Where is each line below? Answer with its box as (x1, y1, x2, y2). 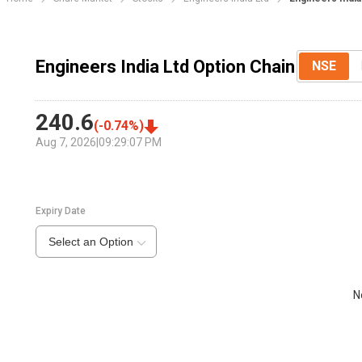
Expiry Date (35, 205, 86, 217)
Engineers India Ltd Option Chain (35, 56, 295, 77)
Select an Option (48, 235, 133, 249)
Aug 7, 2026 (35, 136, 96, 149)
